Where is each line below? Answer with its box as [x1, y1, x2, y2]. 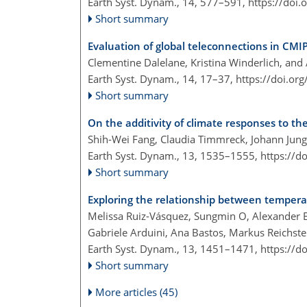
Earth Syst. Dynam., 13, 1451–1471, [88, 241, 260, 256]
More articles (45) [95, 284, 178, 299]
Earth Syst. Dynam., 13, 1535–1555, [88, 148, 260, 162]
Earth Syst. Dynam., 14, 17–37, [88, 71, 236, 86]
